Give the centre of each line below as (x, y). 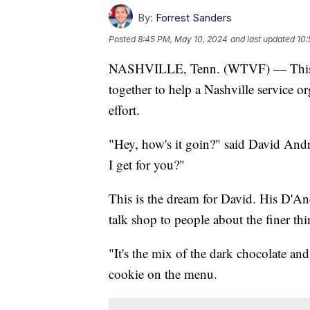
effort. (124, 109)
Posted (123, 39)
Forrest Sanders (194, 17)
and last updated (263, 39)
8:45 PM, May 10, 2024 (183, 39)
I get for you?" (147, 164)
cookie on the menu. (163, 273)
